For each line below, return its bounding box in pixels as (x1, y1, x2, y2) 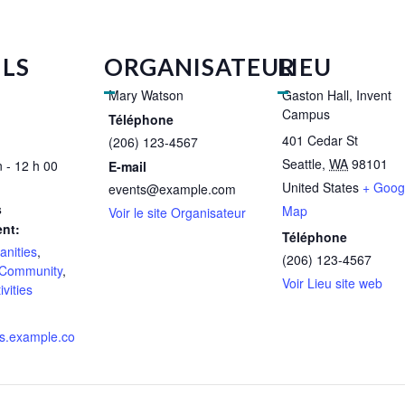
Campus (282, 105, 330, 124)
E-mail (108, 157, 146, 176)
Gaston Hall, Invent (282, 86, 391, 105)
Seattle (282, 155, 322, 174)
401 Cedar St (282, 131, 358, 150)
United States (282, 178, 359, 197)
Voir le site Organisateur (108, 203, 246, 222)
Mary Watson (108, 86, 184, 105)
